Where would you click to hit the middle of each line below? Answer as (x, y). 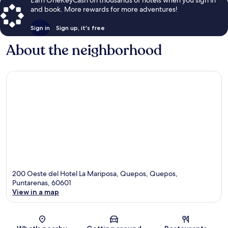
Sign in (40, 27)
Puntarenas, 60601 (42, 183)
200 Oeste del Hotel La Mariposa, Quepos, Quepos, (95, 174)
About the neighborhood (84, 50)
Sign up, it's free (80, 27)
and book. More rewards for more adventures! (104, 9)
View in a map (36, 192)
